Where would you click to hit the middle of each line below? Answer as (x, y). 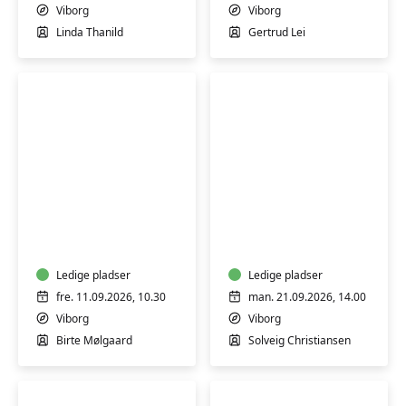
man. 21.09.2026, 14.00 (307, 297)
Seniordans (279, 203)
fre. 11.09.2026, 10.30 (111, 297)
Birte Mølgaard (94, 340)
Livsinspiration (103, 203)
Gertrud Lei (277, 32)
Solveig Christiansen (300, 340)
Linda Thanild (90, 32)
